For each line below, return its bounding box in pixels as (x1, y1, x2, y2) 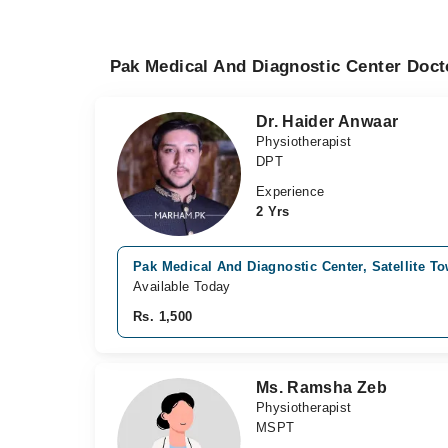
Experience (255, 184, 325, 199)
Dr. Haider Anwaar (255, 113, 399, 130)
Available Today (133, 278, 231, 294)
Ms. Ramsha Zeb (255, 378, 388, 396)
